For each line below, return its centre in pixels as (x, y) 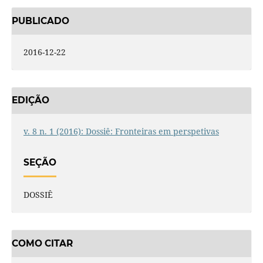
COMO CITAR (42, 244)
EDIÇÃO (30, 100)
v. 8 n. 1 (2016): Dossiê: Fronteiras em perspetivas (121, 131)
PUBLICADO (40, 21)
